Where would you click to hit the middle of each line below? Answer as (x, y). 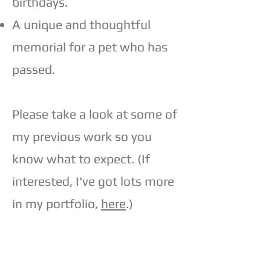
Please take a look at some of (95, 114)
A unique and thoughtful (81, 24)
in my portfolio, (57, 203)
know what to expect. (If (81, 158)
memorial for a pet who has (90, 47)
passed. (34, 69)
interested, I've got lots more (93, 181)
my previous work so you (82, 136)
